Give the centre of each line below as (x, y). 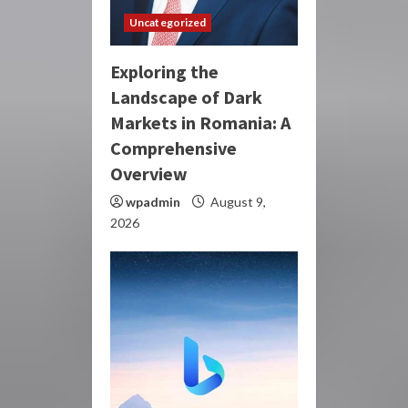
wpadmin (153, 202)
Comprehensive (173, 148)
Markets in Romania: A (200, 123)
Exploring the (164, 72)
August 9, (237, 202)
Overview (149, 174)
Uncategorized (168, 23)
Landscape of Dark (186, 97)
